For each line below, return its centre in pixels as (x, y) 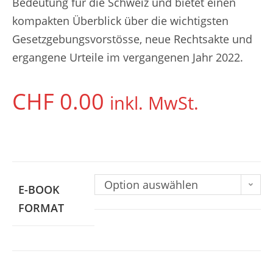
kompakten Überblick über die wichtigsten (120, 20)
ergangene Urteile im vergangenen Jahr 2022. (128, 57)
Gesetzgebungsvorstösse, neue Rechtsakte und (132, 39)
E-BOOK (39, 189)
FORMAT (41, 207)
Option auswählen (151, 184)
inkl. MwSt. (154, 102)
